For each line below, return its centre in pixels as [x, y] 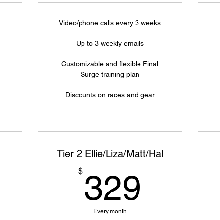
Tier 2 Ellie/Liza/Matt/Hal [110, 154]
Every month [110, 211]
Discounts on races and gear [110, 95]
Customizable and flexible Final [110, 64]
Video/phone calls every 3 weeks [110, 23]
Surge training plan [110, 74]
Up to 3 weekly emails [110, 43]
